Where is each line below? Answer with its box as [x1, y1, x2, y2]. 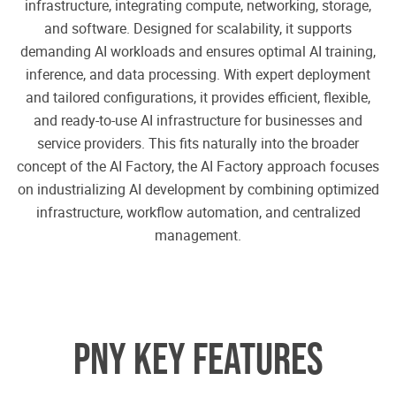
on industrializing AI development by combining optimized [17, 179, 379, 200]
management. [155, 225, 241, 246]
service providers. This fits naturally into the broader [37, 133, 359, 154]
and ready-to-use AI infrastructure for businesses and [34, 110, 362, 131]
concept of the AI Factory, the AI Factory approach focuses [17, 156, 379, 177]
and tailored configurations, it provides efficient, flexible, [26, 88, 370, 108]
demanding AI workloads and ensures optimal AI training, [20, 42, 376, 62]
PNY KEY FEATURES [72, 333, 324, 385]
